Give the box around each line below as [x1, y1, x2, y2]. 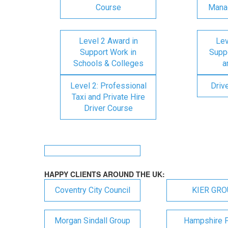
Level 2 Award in [78, 36, 138, 46]
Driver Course [83, 103, 133, 113]
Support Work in [80, 47, 136, 57]
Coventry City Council [54, 185, 130, 195]
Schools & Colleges [73, 59, 144, 68]
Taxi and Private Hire [71, 92, 145, 102]
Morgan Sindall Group [54, 216, 130, 225]
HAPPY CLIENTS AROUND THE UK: [44, 169, 165, 179]
